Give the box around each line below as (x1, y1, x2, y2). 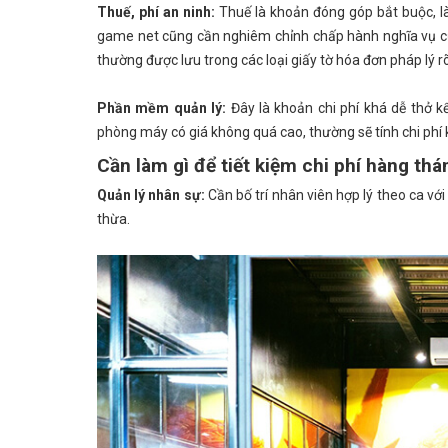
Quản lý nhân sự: (97, 186, 208, 203)
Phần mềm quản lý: (97, 99, 227, 116)
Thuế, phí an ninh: (97, 3, 220, 20)
